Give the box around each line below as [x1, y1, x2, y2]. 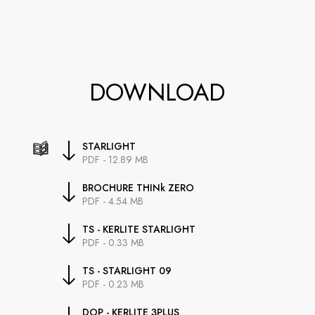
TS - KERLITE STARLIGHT [82, 221, 196, 236]
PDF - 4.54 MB [82, 193, 144, 208]
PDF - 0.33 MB [82, 235, 145, 250]
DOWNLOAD [89, 75, 226, 110]
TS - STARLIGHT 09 [82, 263, 172, 278]
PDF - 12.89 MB [82, 152, 149, 167]
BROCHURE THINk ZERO [82, 180, 195, 195]
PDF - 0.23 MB [82, 276, 145, 291]
